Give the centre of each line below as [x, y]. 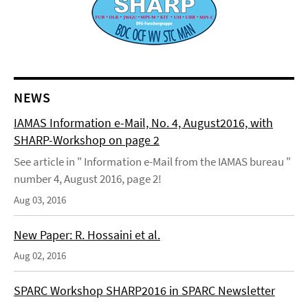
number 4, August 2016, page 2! [88, 179]
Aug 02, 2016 [40, 255]
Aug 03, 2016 [40, 200]
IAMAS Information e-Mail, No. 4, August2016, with [143, 123]
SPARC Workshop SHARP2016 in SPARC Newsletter [144, 290]
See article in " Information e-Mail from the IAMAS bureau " [152, 162]
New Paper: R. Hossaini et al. [87, 235]
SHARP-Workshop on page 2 [87, 140]
